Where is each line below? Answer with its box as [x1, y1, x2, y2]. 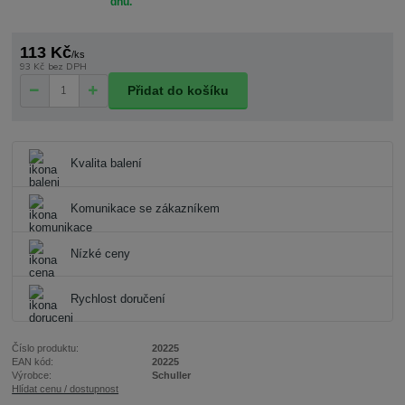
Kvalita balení [70, 157, 142, 171]
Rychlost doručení [70, 292, 165, 306]
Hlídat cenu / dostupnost [12, 383, 119, 395]
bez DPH [47, 60, 87, 74]
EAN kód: [12, 356, 54, 368]
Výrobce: [12, 370, 52, 381]
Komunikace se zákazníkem [70, 202, 220, 216]
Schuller [151, 370, 191, 381]
